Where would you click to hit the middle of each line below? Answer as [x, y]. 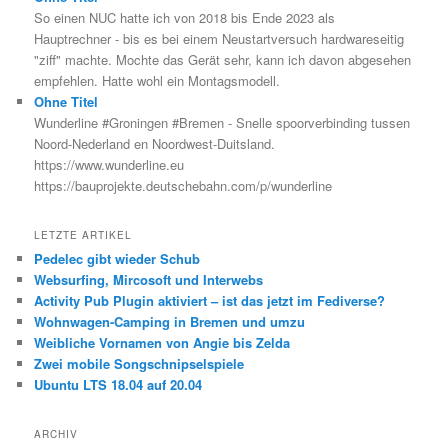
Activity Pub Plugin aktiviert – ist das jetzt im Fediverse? [210, 301]
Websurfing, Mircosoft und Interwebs [149, 280]
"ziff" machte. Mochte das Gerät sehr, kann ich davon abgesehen [223, 59]
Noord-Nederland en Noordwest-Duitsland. [155, 143]
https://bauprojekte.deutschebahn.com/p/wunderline [183, 185]
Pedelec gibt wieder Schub [117, 259]
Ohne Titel [66, 101]
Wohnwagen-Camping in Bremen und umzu [170, 322]
